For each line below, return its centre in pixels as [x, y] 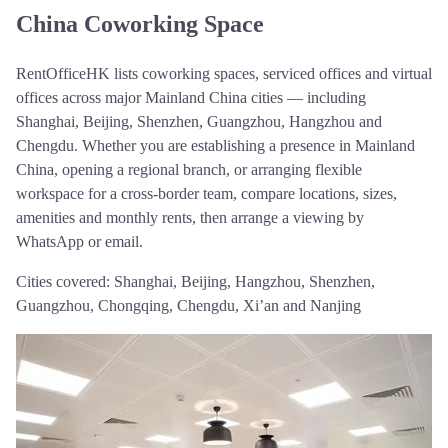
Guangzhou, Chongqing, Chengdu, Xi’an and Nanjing [188, 305]
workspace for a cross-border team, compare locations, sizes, [206, 193]
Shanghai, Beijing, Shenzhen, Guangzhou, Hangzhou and [199, 121]
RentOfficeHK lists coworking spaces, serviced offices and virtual [224, 73]
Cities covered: [65, 281]
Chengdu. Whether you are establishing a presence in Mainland [215, 145]
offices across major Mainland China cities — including [191, 97]
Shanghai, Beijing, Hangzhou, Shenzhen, [244, 281]
